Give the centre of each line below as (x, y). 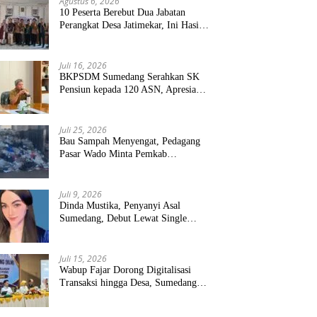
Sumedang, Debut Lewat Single (123, 218)
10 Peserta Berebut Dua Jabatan (123, 12)
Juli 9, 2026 (81, 194)
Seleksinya (81, 38)
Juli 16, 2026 (83, 65)
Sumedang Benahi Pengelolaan (121, 166)
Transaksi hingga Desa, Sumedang (128, 282)
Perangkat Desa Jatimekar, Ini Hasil (131, 25)
